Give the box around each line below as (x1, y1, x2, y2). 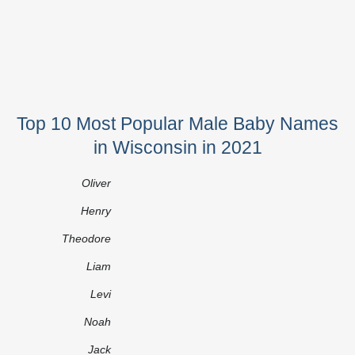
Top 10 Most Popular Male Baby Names (17, 113, 338, 134)
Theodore (62, 231, 111, 245)
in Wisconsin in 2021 (93, 136, 262, 158)
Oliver (82, 176, 111, 189)
